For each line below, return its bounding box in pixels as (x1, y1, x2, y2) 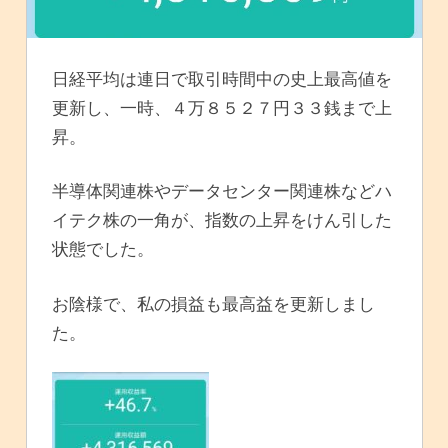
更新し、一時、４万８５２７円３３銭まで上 (52, 96, 392, 118)
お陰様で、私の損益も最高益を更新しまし (52, 292, 375, 314)
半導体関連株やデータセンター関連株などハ (52, 180, 392, 202)
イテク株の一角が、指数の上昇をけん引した (52, 209, 392, 231)
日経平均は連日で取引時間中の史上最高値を (52, 67, 392, 89)
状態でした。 (52, 238, 154, 260)
